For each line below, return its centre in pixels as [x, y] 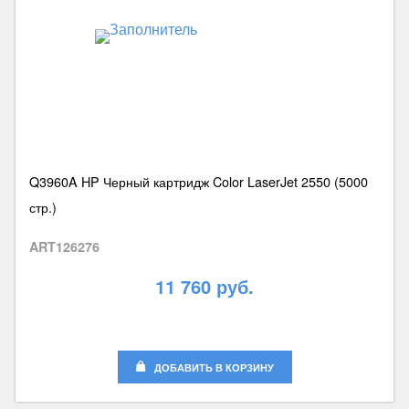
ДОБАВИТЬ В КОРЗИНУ [214, 367]
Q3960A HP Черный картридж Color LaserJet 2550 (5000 [198, 182]
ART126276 [64, 247]
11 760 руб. [204, 287]
